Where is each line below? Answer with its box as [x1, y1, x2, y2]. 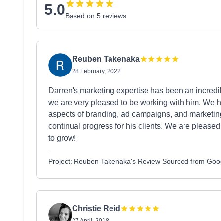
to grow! [48, 134, 76, 142]
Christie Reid [72, 204, 120, 213]
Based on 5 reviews [65, 12, 126, 20]
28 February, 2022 [72, 68, 121, 74]
